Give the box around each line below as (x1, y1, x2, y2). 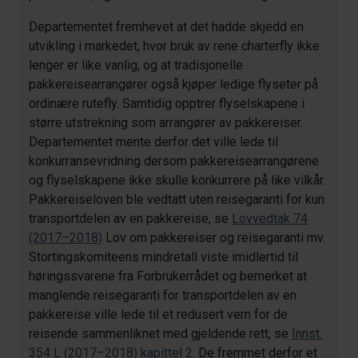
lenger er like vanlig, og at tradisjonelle (29, 58, 243, 73)
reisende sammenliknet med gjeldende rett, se (29, 326, 292, 341)
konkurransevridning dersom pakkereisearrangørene (29, 153, 319, 169)
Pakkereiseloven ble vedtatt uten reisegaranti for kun (29, 192, 324, 207)
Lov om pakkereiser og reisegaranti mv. (102, 230, 325, 245)
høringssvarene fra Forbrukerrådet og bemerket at (29, 268, 307, 284)
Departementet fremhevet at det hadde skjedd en (29, 19, 304, 34)
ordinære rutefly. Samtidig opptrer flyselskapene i (29, 96, 304, 111)
